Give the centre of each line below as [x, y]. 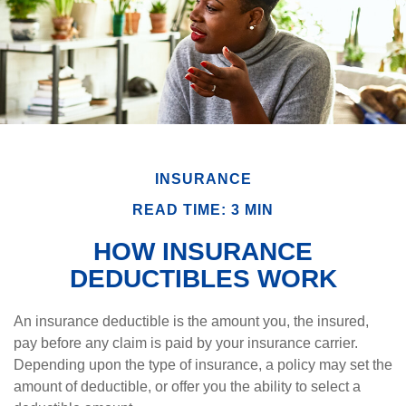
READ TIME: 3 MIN [203, 210]
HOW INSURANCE [203, 251]
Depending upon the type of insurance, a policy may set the [203, 365]
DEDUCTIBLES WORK [203, 279]
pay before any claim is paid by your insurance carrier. [186, 343]
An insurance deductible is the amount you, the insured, [191, 321]
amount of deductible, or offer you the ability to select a [187, 387]
